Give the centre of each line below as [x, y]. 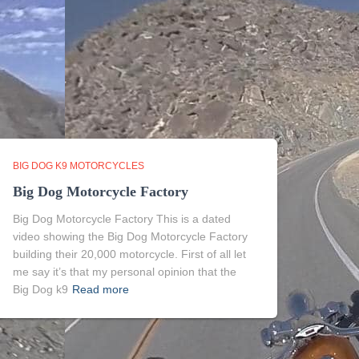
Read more [101, 289]
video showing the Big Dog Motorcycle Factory [130, 236]
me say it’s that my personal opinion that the [125, 272]
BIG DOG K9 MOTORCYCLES [79, 166]
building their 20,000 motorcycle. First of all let [129, 254]
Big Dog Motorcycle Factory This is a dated [122, 219]
